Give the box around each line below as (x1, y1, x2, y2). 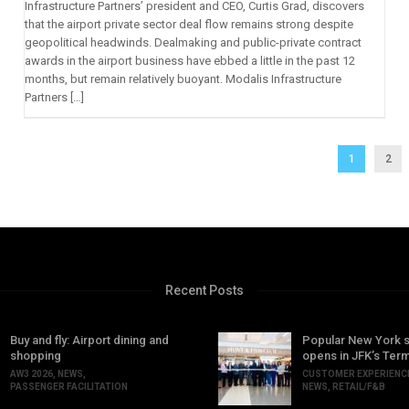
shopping (10, 349, 61, 363)
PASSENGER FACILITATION (10, 382, 128, 393)
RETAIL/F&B (332, 382, 385, 393)
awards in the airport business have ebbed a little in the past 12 (24, 54, 355, 68)
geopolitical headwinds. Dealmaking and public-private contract (24, 36, 362, 50)
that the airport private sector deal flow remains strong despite (24, 17, 353, 32)
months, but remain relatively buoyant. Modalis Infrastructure (24, 72, 341, 87)
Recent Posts (165, 283, 244, 299)
